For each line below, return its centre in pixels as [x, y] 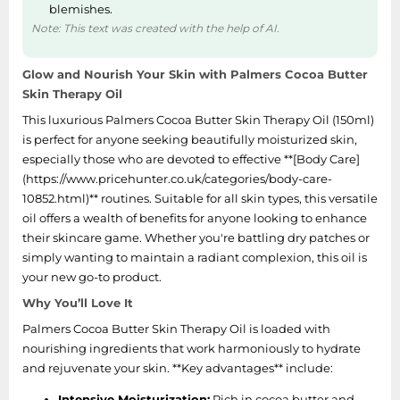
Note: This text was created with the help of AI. [155, 28]
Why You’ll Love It [78, 302]
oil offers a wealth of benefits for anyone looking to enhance [195, 217]
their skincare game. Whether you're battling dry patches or [196, 237]
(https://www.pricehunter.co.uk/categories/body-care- [177, 178]
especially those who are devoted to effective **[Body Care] [191, 158]
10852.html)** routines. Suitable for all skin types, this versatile [200, 198]
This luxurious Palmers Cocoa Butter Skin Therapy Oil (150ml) [198, 119]
